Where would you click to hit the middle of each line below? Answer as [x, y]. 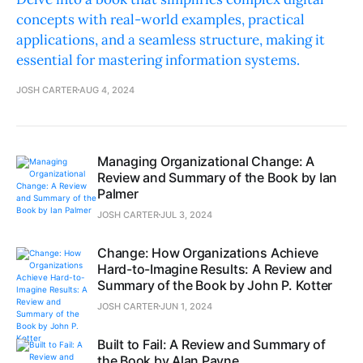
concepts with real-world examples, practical [160, 20]
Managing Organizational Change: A [206, 162]
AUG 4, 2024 [107, 90]
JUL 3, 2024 [186, 215]
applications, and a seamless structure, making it [171, 40]
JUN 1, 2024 [186, 307]
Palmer [118, 194]
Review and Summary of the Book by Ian [218, 178]
